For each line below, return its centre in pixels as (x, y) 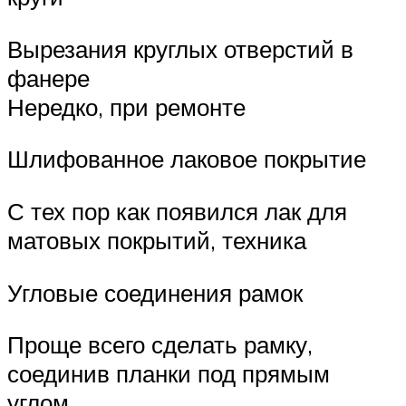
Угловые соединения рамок (155, 292)
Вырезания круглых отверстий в (180, 48)
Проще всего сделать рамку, (160, 345)
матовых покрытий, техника (157, 241)
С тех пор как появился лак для (177, 212)
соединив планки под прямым (169, 374)
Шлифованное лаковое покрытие (187, 159)
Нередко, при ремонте (126, 106)
